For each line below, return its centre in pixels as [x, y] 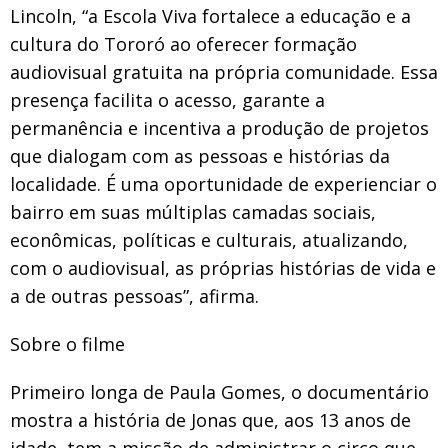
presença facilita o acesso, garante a [167, 99]
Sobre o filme [67, 343]
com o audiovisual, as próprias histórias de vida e [223, 267]
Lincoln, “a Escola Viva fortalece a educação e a [210, 15]
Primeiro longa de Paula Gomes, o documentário [219, 391]
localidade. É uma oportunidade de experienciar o [223, 183]
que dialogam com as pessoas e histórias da [200, 155]
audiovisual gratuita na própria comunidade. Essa [224, 71]
